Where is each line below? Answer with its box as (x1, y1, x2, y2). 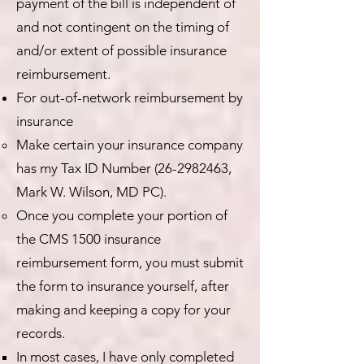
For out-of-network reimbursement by (16, 89, 243, 106)
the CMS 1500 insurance (16, 231, 161, 247)
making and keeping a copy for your (16, 301, 231, 318)
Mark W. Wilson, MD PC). (16, 184, 167, 200)
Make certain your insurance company (16, 136, 243, 153)
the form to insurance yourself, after (16, 278, 229, 294)
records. (16, 325, 65, 341)
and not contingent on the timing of (16, 19, 229, 35)
